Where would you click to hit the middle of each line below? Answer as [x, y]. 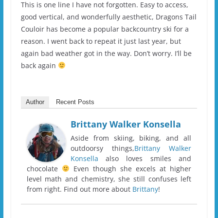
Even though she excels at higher [130, 168]
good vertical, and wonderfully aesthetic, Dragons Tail [109, 17]
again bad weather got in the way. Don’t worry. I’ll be [106, 53]
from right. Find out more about [79, 189]
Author [35, 102]
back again [39, 65]
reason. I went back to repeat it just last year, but [101, 41]
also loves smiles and [145, 158]
